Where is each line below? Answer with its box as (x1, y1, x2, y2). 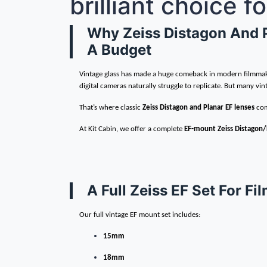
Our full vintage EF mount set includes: (79, 211, 200, 219)
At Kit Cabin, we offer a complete (79, 125, 182, 133)
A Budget (87, 41, 151, 58)
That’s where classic (79, 104, 141, 111)
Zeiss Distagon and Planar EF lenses (142, 104, 254, 111)
